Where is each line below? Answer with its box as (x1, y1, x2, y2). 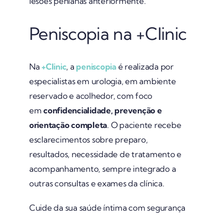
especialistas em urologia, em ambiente (29, 75, 176, 86)
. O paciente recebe (107, 119, 182, 130)
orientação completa (29, 119, 108, 130)
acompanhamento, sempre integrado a (29, 163, 176, 174)
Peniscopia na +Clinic (29, 22, 187, 44)
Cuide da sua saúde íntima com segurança (29, 202, 186, 213)
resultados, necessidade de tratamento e (29, 148, 182, 159)
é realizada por (116, 61, 174, 72)
